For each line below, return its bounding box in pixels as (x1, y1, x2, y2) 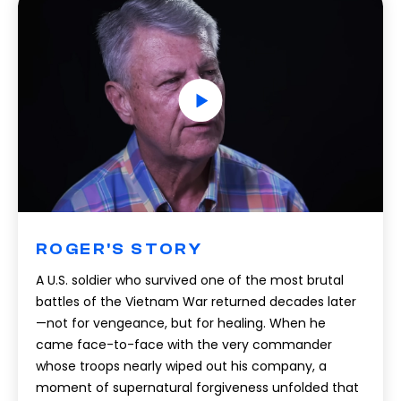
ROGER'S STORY (36, 240, 203, 259)
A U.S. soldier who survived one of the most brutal (36, 271, 344, 289)
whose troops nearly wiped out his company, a (36, 357, 327, 375)
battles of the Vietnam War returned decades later (36, 293, 356, 311)
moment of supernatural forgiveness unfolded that (36, 379, 359, 397)
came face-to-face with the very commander (36, 336, 332, 354)
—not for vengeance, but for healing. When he (36, 314, 326, 332)
